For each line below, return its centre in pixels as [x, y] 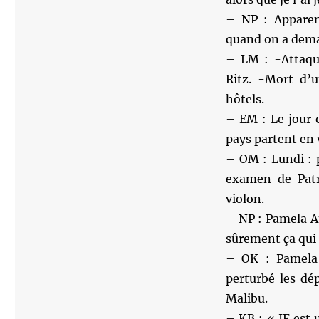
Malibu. [246, 298]
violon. [245, 199]
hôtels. [245, 99]
